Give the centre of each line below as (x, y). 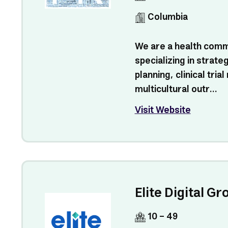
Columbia (166, 17)
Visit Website (163, 110)
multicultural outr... (176, 90)
